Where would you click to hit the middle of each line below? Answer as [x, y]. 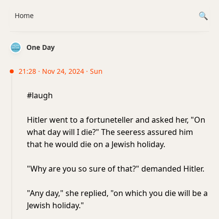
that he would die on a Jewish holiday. [96, 144]
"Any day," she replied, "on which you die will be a [117, 193]
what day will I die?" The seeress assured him [110, 132]
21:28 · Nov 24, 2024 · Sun [61, 71]
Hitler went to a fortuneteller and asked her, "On [116, 120]
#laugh [40, 95]
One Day [41, 47]
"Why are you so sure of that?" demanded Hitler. [116, 169]
